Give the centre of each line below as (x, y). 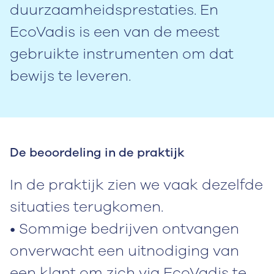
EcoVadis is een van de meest (115, 31)
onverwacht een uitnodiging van (124, 250)
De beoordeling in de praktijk (97, 152)
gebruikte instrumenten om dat (122, 54)
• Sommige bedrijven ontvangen (124, 228)
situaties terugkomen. (87, 206)
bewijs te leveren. (70, 76)
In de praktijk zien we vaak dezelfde (136, 184)
